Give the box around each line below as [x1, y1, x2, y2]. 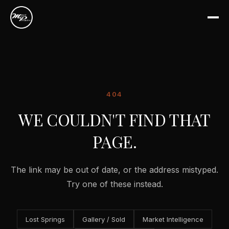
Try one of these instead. [66, 179, 163, 189]
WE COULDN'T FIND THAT [18, 108, 211, 130]
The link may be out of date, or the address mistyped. [11, 165, 218, 175]
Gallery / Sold [82, 215, 125, 223]
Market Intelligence [143, 215, 203, 223]
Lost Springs [26, 215, 65, 223]
